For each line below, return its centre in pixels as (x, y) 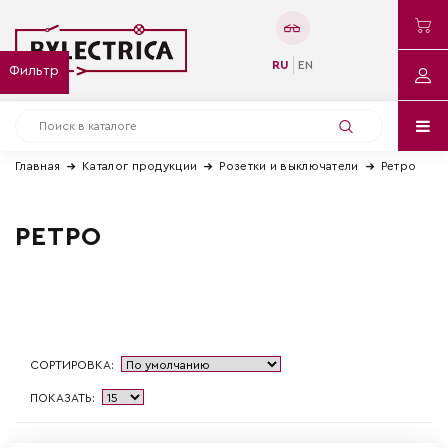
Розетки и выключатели (289, 166)
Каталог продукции (140, 166)
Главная (38, 166)
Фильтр (34, 71)
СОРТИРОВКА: (72, 364)
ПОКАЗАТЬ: (62, 397)
